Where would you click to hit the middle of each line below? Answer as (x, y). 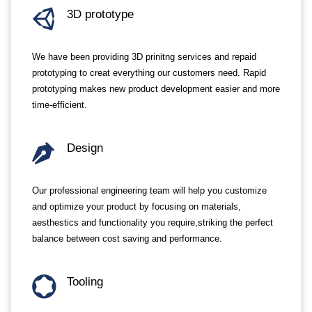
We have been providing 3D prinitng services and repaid (144, 57)
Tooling (85, 282)
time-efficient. (60, 105)
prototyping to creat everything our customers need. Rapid (149, 73)
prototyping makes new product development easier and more (156, 89)
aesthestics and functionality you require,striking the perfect (153, 223)
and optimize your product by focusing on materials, (136, 206)
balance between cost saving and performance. (127, 239)
